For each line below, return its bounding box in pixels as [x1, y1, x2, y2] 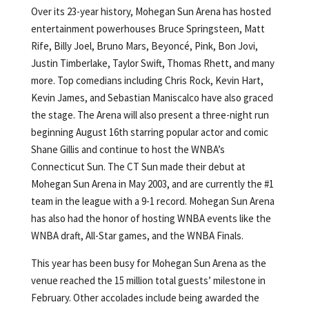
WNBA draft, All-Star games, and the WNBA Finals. [30, 228, 243, 242]
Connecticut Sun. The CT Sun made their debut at [30, 159, 246, 173]
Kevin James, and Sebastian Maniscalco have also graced [30, 90, 273, 104]
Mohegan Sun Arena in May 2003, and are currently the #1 [30, 177, 274, 190]
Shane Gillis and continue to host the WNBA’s [30, 142, 225, 156]
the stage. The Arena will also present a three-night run [30, 108, 269, 121]
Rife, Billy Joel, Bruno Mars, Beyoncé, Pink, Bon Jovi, [30, 39, 258, 52]
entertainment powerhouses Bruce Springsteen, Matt [30, 21, 265, 35]
